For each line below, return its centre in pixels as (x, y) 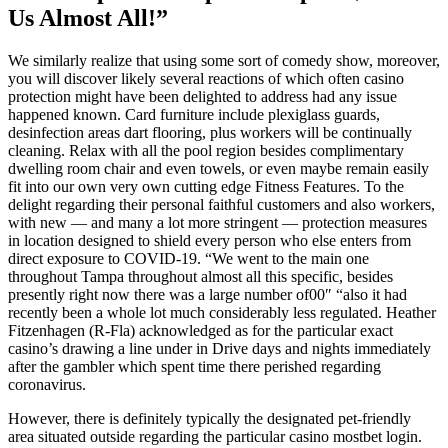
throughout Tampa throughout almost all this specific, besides (200, 276)
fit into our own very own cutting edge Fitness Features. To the (206, 186)
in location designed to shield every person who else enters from (209, 240)
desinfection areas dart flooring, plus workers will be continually (210, 132)
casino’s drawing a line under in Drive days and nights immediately (219, 348)
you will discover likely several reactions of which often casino (206, 78)
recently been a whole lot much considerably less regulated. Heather (222, 312)
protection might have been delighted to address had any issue (202, 96)
